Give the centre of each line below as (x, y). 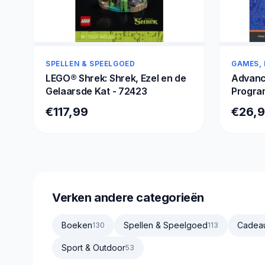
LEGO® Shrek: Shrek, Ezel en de (116, 78)
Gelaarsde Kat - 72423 (96, 91)
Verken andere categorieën (128, 197)
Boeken (77, 225)
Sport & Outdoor (93, 247)
